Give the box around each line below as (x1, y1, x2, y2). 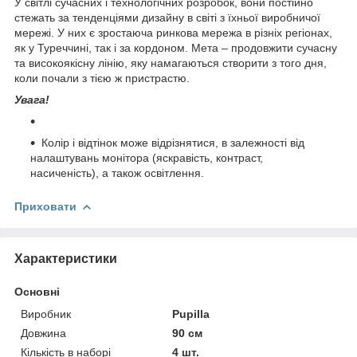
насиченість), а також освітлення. (30, 166, 204, 179)
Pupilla (172, 307, 210, 320)
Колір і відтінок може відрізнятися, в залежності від (41, 135, 304, 149)
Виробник (21, 307, 71, 320)
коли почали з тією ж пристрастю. (14, 71, 190, 84)
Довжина (21, 326, 66, 339)
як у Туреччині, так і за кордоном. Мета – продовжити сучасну (14, 41, 337, 54)
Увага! (14, 92, 49, 106)
